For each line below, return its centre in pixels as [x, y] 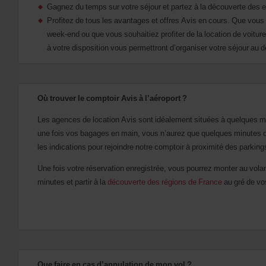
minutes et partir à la [72, 182]
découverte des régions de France [165, 182]
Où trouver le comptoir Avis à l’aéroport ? [112, 98]
